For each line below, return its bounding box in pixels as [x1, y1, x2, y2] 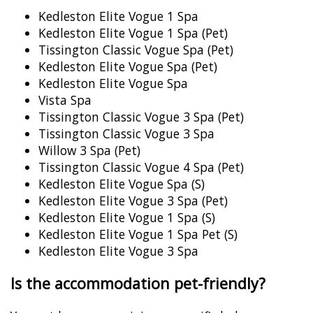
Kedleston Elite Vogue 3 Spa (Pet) [38, 191, 228, 209]
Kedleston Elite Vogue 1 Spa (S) [38, 208, 215, 226]
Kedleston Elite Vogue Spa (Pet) [38, 57, 217, 75]
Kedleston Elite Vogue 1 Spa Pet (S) [38, 225, 238, 242]
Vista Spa [38, 91, 92, 108]
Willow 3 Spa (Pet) [38, 141, 140, 159]
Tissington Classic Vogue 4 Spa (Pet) [38, 158, 244, 175]
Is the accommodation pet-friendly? [10, 272, 265, 293]
